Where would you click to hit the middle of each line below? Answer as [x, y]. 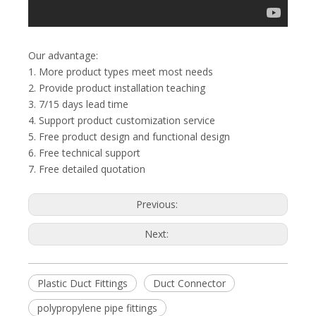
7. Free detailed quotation [87, 169]
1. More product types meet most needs [121, 72]
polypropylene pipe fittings [97, 308]
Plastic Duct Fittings [83, 283]
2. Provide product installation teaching [117, 88]
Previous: [158, 204]
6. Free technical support [84, 153]
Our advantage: [63, 55]
